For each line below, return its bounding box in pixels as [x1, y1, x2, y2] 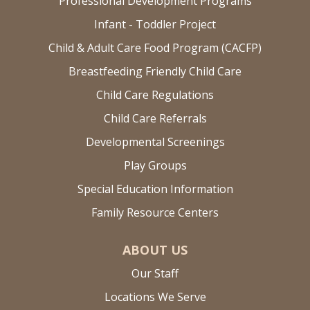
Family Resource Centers [91, 204, 219, 220]
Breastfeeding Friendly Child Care [69, 63, 241, 79]
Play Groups [123, 157, 187, 173]
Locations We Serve [104, 289, 206, 304]
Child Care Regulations [96, 86, 214, 102]
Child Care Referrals [103, 110, 207, 126]
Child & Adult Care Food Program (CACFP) [48, 39, 262, 55]
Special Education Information [77, 181, 233, 197]
